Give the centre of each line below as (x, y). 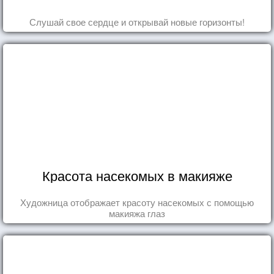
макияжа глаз (137, 213)
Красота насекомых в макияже (137, 175)
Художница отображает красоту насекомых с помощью (137, 202)
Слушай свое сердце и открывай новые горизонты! (137, 21)
